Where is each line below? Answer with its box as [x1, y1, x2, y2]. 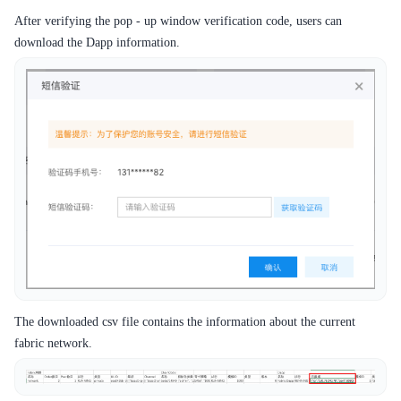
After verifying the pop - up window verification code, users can [14, 14, 342, 29]
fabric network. [14, 337, 92, 351]
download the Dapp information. [14, 36, 180, 50]
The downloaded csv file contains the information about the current [14, 315, 355, 329]
